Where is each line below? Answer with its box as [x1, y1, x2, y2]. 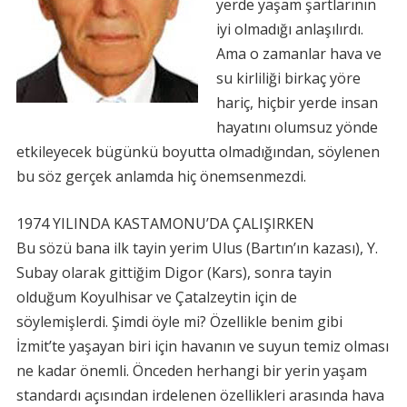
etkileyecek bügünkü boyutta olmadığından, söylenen [15, 142, 380, 162]
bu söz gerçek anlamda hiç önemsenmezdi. [15, 166, 306, 186]
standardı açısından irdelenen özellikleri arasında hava [15, 385, 384, 405]
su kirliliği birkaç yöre [215, 68, 361, 88]
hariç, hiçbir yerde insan [215, 93, 378, 113]
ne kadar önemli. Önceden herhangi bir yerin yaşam [15, 361, 367, 381]
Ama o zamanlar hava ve [215, 44, 382, 64]
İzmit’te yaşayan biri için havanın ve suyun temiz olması [15, 336, 389, 356]
